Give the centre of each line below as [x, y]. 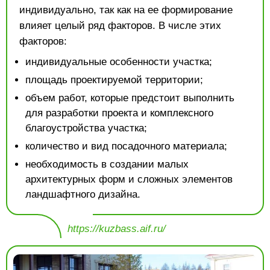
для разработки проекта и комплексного [119, 113]
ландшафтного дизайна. [83, 195]
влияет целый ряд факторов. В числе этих [120, 26]
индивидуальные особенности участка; [119, 62]
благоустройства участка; [86, 128]
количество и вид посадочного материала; [126, 146]
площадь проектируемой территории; [114, 80]
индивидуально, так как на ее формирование [126, 10]
